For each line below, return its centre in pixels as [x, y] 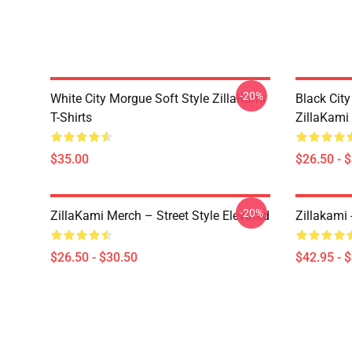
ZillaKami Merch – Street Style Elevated [160, 216]
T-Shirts [71, 117]
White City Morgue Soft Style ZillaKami [158, 99]
